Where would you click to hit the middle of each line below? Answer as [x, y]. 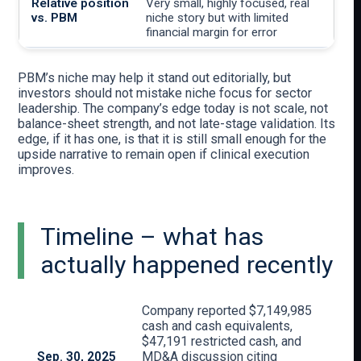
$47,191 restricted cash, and [222, 341]
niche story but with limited [218, 18]
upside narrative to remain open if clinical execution [164, 154]
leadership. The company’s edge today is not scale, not [173, 108]
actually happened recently [186, 264]
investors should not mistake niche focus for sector [165, 93]
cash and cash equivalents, [218, 326]
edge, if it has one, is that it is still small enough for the [172, 139]
